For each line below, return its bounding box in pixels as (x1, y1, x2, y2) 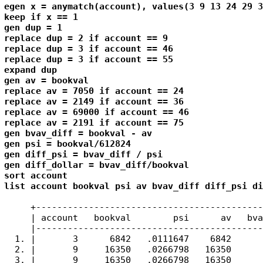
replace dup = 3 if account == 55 (4, 53, 173, 65)
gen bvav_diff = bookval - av (4, 127, 152, 139)
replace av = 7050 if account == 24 (4, 85, 184, 96)
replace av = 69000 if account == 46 (4, 106, 189, 117)
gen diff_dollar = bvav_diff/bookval (4, 159, 189, 170)
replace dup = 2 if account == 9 (4, 32, 168, 43)
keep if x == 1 (4, 11, 78, 22)
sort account (4, 170, 68, 181)
